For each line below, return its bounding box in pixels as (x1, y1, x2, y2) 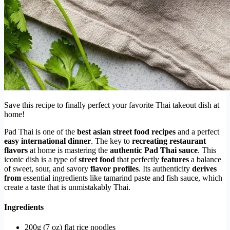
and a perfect (176, 127, 219, 136)
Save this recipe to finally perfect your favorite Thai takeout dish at (4, 100, 219, 109)
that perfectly (115, 155, 161, 164)
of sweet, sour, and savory (4, 164, 90, 173)
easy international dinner (4, 136, 91, 145)
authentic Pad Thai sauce (110, 145, 198, 155)
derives (192, 164, 217, 173)
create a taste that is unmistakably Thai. (4, 182, 130, 191)
